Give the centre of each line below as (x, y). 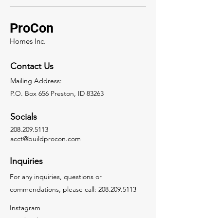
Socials (24, 117)
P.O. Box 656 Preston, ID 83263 (57, 93)
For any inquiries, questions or (56, 176)
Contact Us (32, 66)
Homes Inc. (28, 41)
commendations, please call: (54, 189)
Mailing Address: (36, 81)
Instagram (25, 208)
